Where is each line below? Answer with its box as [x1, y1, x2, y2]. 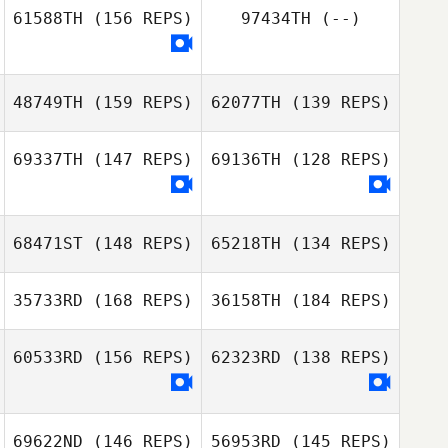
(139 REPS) [280, 93, 391, 112]
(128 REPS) [280, 150, 391, 169]
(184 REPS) [280, 291, 391, 310]
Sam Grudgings [283, 195, 385, 212]
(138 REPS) [280, 348, 391, 367]
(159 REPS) [83, 93, 193, 112]
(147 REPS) [83, 150, 193, 169]
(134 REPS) [280, 234, 391, 253]
